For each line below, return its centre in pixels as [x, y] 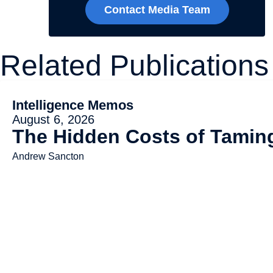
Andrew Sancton [48, 156]
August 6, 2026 [53, 119]
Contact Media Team [157, 9]
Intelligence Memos [73, 105]
